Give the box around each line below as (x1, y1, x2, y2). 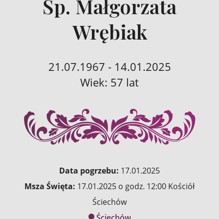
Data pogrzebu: (59, 165, 119, 176)
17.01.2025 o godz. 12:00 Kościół (75, 180, 195, 192)
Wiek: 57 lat (80, 75, 139, 89)
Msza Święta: (24, 180, 75, 192)
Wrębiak (72, 18, 147, 44)
